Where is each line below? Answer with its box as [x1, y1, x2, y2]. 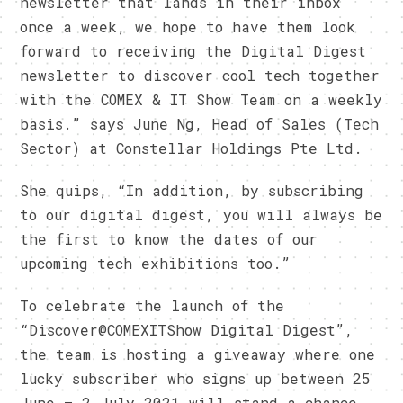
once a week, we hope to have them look [20, 16, 356, 36]
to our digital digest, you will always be [20, 204, 383, 224]
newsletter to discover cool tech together [20, 65, 381, 85]
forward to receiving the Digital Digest [20, 40, 367, 60]
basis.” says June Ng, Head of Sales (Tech [20, 113, 380, 133]
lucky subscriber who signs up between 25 [20, 368, 372, 388]
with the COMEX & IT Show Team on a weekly [20, 89, 383, 109]
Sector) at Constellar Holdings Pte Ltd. [20, 138, 363, 157]
